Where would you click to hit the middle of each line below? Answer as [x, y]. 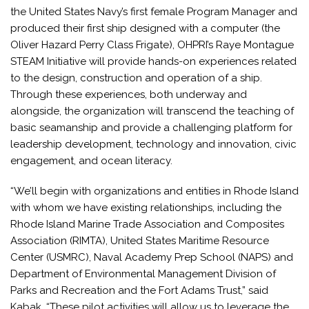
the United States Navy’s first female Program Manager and [154, 12]
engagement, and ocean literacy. [93, 161]
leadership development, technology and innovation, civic [153, 144]
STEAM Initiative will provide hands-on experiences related [153, 62]
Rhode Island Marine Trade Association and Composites [147, 225]
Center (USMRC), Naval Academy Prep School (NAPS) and [152, 258]
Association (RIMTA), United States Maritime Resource [140, 241]
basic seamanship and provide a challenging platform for [151, 128]
